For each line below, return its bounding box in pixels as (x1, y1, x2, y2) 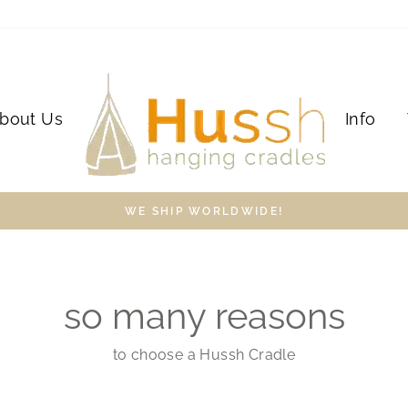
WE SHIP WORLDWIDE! (124, 205, 284, 218)
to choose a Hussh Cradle (112, 346, 296, 363)
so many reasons (63, 294, 345, 337)
